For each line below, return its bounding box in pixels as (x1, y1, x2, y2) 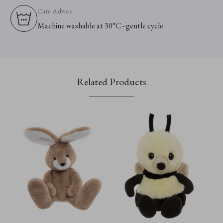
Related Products (77, 75, 146, 89)
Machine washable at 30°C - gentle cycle (37, 20, 163, 31)
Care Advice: (37, 6, 74, 16)
